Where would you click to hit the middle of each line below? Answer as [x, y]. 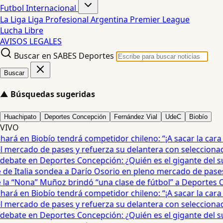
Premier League [160, 19]
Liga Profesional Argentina [79, 19]
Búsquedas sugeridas [53, 94]
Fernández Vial [136, 116]
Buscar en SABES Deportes [64, 56]
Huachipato [20, 116]
